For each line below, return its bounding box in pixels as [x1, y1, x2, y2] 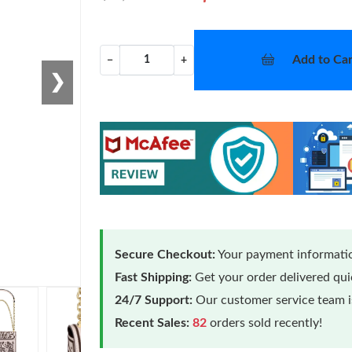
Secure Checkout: [115, 247, 216, 261]
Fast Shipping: [115, 270, 192, 284]
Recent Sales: [115, 316, 190, 329]
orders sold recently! [207, 316, 323, 329]
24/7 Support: [115, 293, 193, 306]
